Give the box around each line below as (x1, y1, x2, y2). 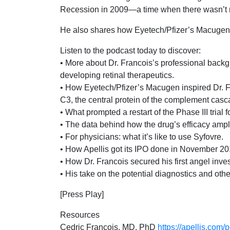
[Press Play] (60, 190, 104, 199)
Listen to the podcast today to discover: (60, 46, 201, 55)
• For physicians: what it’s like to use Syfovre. (60, 132, 223, 141)
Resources (60, 210, 100, 219)
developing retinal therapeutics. (60, 71, 174, 80)
